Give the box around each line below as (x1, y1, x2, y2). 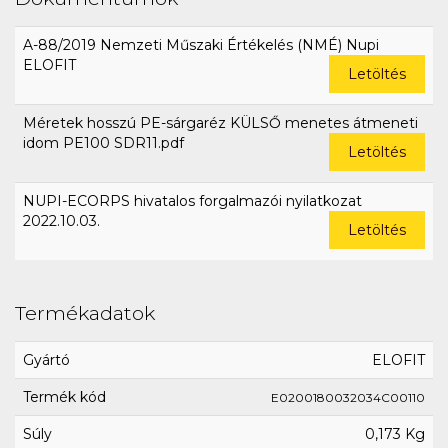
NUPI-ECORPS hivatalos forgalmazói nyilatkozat (23, 191, 362, 210)
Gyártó (23, 350, 70, 369)
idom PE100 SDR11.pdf (23, 133, 184, 152)
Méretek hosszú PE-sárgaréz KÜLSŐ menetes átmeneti (23, 113, 418, 132)
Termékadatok (15, 300, 155, 325)
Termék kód (23, 387, 106, 406)
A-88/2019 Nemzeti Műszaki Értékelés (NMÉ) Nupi (23, 35, 379, 54)
